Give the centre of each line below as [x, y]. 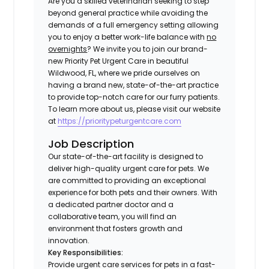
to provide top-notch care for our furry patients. [134, 97]
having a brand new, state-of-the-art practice [134, 85]
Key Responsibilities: [86, 252]
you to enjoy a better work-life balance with [128, 37]
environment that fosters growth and [116, 228]
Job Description [91, 144]
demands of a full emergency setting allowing [134, 25]
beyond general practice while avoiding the [128, 13]
